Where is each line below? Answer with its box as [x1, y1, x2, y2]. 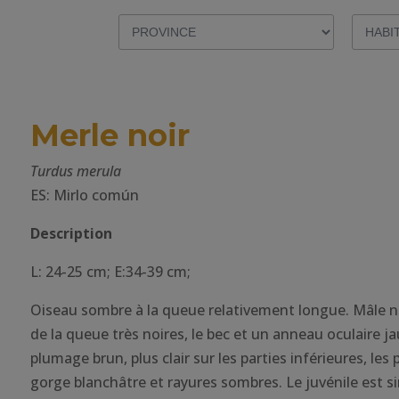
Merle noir [29, 117, 190, 154]
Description [29, 224, 112, 243]
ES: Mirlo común [29, 185, 139, 205]
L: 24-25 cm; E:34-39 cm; [29, 262, 191, 281]
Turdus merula [29, 161, 121, 181]
